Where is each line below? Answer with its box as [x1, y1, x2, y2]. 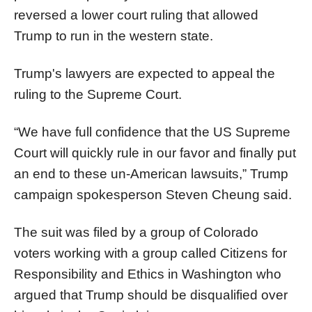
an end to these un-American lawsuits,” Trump [14, 166, 288, 181]
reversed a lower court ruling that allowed [14, 7, 258, 22]
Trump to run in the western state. [14, 28, 213, 43]
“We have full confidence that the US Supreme [14, 124, 290, 139]
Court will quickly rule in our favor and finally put [14, 145, 296, 160]
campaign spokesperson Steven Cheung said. [14, 187, 292, 202]
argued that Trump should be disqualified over [14, 287, 288, 302]
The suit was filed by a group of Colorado [14, 224, 258, 240]
